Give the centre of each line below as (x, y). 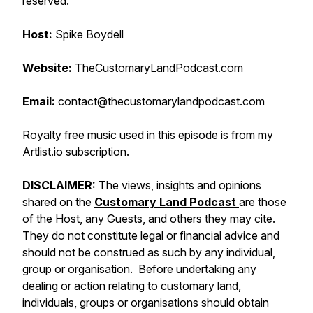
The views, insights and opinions (180, 185)
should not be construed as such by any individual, (149, 252)
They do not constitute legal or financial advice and (151, 235)
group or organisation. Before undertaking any (139, 269)
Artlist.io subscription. (76, 152)
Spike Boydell (88, 34)
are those (263, 202)
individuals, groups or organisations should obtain (146, 303)
